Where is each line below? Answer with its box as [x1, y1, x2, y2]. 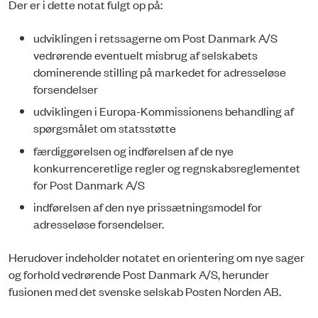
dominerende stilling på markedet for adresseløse [33, 63, 286, 79]
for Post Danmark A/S [33, 176, 145, 192]
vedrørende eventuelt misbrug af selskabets [33, 46, 258, 62]
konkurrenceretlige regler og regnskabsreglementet [33, 159, 300, 175]
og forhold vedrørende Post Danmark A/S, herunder [9, 265, 269, 282]
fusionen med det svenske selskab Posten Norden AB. [9, 283, 281, 299]
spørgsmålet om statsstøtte [33, 120, 176, 136]
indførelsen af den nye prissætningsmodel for [33, 199, 262, 215]
